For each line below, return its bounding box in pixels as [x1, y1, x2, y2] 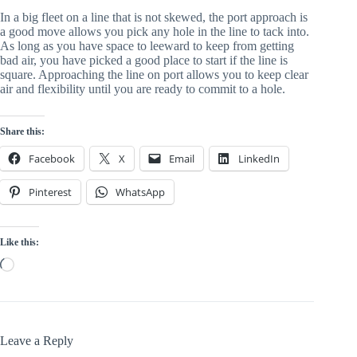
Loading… [14, 257, 69, 271]
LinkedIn [238, 151, 280, 167]
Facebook [29, 151, 75, 167]
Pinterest [29, 185, 72, 200]
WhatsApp [116, 185, 165, 200]
